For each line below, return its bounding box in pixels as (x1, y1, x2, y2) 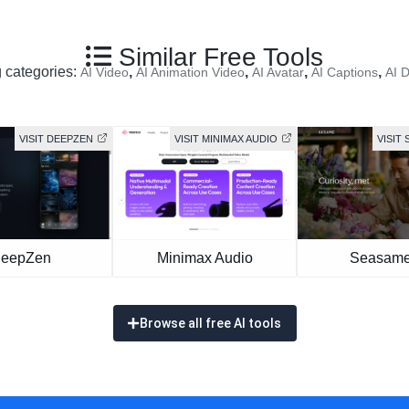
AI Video (80, 64, 129, 79)
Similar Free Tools (111, 42, 323, 71)
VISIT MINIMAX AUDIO (174, 132, 278, 144)
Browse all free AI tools (139, 315, 281, 330)
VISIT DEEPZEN (19, 132, 93, 144)
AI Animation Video (136, 64, 245, 79)
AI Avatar (252, 64, 304, 79)
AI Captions (311, 64, 378, 79)
